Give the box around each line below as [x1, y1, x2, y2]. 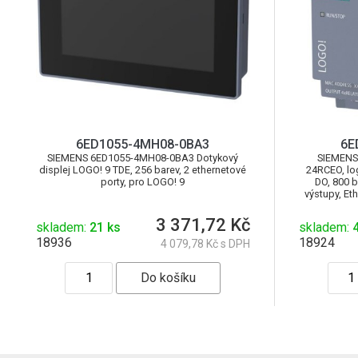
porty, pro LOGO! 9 [101, 175, 185, 188]
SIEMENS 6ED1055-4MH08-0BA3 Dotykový [47, 151, 239, 164]
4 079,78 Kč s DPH [160, 237, 250, 250]
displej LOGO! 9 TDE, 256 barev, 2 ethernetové [39, 163, 247, 176]
